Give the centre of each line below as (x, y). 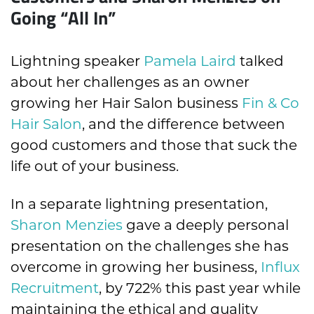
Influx (280, 267)
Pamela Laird (190, 61)
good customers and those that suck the (154, 145)
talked (260, 61)
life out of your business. (95, 166)
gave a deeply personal (206, 225)
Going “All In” (63, 18)
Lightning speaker (77, 61)
